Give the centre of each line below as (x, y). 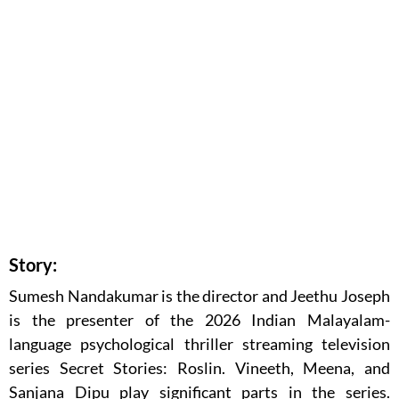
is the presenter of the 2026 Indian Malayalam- (199, 320)
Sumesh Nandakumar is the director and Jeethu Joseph (199, 296)
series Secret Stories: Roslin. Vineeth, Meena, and (199, 368)
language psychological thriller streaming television (199, 344)
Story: (33, 265)
